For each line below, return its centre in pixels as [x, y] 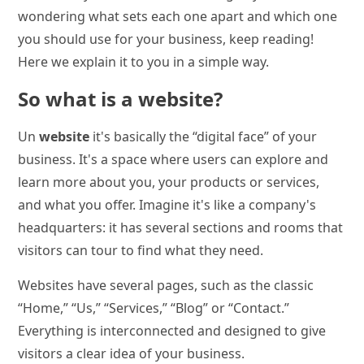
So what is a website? [121, 98]
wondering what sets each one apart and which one [178, 16]
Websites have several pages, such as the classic [166, 285]
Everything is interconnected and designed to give [172, 330]
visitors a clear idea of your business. [132, 353]
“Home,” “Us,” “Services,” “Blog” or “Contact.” [154, 308]
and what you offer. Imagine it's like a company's [167, 204]
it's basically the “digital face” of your [204, 136]
